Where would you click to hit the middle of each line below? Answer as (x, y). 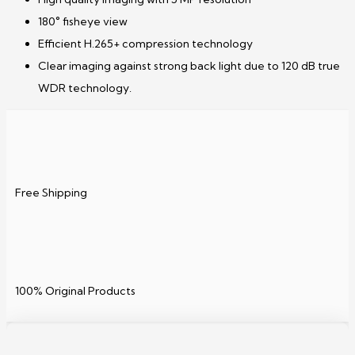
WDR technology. (85, 88)
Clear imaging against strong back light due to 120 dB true (189, 66)
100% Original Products (75, 291)
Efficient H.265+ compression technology (145, 44)
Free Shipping (51, 193)
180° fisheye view (83, 22)
